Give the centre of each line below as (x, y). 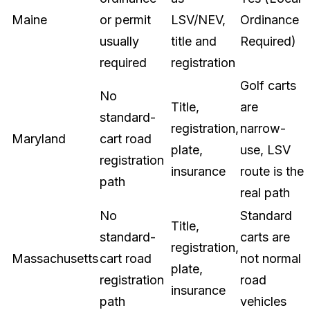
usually (119, 41)
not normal (271, 258)
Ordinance (270, 20)
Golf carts (268, 85)
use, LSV (265, 150)
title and (194, 41)
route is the (272, 171)
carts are (265, 237)
